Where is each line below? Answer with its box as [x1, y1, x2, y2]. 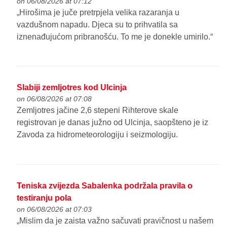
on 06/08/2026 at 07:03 [17, 205, 92, 214]
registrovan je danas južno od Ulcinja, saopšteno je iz [17, 118, 209, 127]
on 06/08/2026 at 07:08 [17, 95, 92, 103]
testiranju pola [17, 194, 72, 203]
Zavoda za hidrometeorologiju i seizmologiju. [17, 130, 178, 139]
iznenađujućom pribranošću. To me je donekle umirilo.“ [17, 32, 213, 41]
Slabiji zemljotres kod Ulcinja [17, 83, 127, 92]
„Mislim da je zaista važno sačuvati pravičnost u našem [17, 216, 214, 225]
